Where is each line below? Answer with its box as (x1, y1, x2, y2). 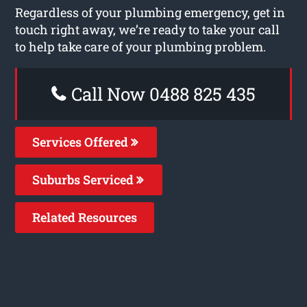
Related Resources (32, 208, 138, 225)
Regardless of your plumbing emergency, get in (15, 3, 286, 21)
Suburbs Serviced (32, 171, 137, 188)
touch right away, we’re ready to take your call (15, 21, 280, 38)
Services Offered (32, 133, 132, 150)
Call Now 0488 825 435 (67, 82, 256, 106)
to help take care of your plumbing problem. (15, 38, 267, 55)
